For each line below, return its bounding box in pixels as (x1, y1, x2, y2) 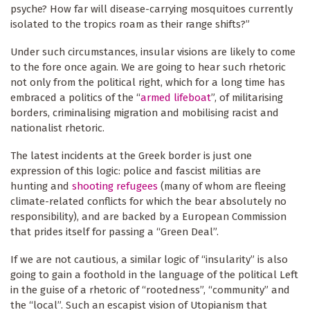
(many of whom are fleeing (158, 180, 286, 193)
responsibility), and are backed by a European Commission (10, 210, 286, 224)
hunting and (10, 180, 72, 193)
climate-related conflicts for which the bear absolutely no (10, 195, 286, 208)
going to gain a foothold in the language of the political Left (10, 268, 298, 282)
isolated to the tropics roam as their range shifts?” (10, 18, 250, 31)
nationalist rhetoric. (10, 122, 104, 135)
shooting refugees (72, 180, 158, 193)
